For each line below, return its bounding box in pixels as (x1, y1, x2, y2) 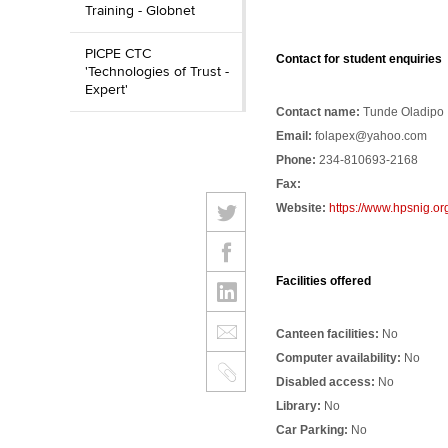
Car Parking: (275, 423, 351, 437)
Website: (275, 201, 329, 215)
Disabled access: (275, 375, 375, 389)
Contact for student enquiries (275, 52, 442, 66)
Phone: (275, 153, 316, 167)
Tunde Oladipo (359, 105, 444, 119)
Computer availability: (275, 351, 401, 365)
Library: (275, 399, 321, 413)
